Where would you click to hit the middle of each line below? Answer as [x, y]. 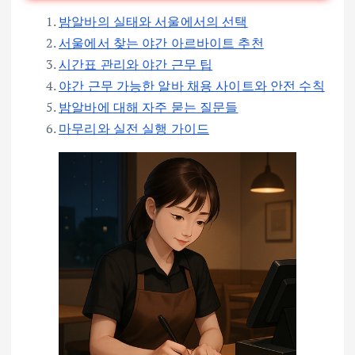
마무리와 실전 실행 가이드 [134, 129]
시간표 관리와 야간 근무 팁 [136, 65]
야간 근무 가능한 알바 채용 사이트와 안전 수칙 [192, 86]
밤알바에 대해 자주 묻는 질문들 [149, 107]
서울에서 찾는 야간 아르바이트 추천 [161, 43]
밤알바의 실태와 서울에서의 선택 [153, 22]
